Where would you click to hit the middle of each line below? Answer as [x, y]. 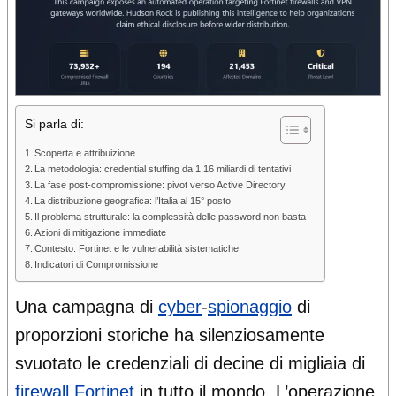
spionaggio [250, 307]
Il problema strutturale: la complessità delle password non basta [171, 217]
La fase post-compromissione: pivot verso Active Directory [160, 185]
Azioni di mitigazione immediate [101, 233]
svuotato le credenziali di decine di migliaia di [190, 364]
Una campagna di [87, 307]
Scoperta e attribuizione [85, 153]
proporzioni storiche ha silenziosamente [170, 335]
